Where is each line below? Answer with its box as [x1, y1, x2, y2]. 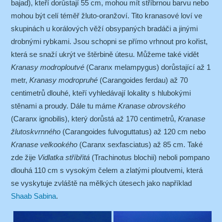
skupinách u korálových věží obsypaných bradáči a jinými [11, 24, 198, 33]
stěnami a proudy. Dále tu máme [11, 102, 118, 111]
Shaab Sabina [11, 192, 56, 201]
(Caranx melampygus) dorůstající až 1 [84, 63, 211, 72]
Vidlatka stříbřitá [38, 153, 90, 162]
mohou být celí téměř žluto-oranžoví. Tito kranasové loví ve [11, 11, 202, 20]
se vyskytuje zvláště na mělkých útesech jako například [11, 179, 192, 188]
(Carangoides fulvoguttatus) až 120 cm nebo [60, 127, 206, 136]
